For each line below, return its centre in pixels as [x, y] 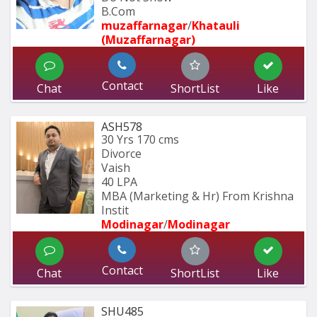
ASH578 [122, 126]
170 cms [158, 139]
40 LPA [119, 181]
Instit [115, 210]
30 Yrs [117, 139]
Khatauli [216, 25]
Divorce [121, 153]
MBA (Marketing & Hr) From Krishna [197, 196]
